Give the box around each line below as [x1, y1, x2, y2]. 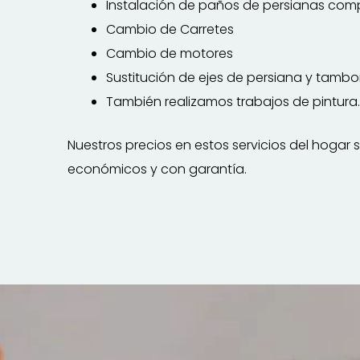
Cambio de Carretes [105, 20, 234, 39]
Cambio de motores [105, 44, 233, 63]
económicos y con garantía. [67, 160, 247, 178]
